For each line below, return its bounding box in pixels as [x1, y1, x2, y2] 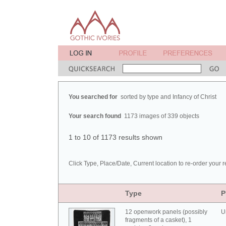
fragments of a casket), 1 [125, 216, 192, 223]
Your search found [69, 112, 124, 120]
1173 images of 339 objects [124, 112, 199, 120]
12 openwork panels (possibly [125, 208, 207, 215]
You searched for [69, 93, 121, 100]
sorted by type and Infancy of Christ [121, 93, 216, 100]
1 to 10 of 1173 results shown [69, 133, 162, 141]
